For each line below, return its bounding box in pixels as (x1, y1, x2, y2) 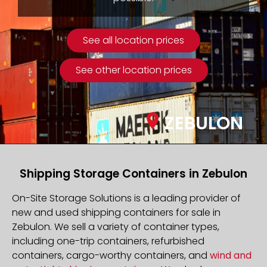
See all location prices (83, 33, 184, 48)
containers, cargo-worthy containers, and (12, 248, 210, 262)
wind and (210, 248, 252, 262)
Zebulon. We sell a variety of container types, (12, 219, 219, 234)
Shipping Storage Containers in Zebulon (20, 165, 247, 182)
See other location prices (75, 63, 192, 77)
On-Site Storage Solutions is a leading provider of (12, 191, 241, 205)
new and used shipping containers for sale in (12, 205, 221, 219)
